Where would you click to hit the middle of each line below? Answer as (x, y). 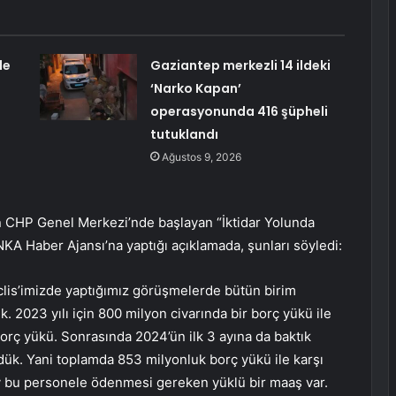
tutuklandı (184, 135)
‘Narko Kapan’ (195, 89)
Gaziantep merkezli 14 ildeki (240, 66)
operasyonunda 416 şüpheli (239, 112)
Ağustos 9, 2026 (201, 157)
